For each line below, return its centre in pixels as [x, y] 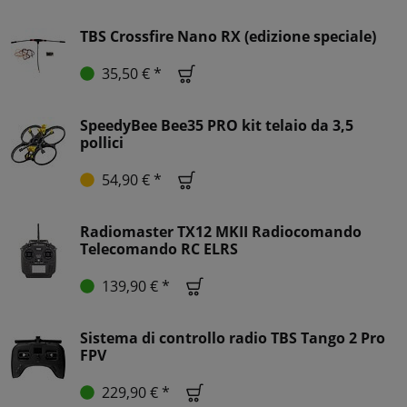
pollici [102, 142]
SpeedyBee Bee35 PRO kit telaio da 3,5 [217, 125]
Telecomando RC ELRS [159, 248]
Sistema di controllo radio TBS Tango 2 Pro [233, 338]
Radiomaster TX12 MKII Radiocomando [221, 231]
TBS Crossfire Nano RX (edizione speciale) [228, 36]
